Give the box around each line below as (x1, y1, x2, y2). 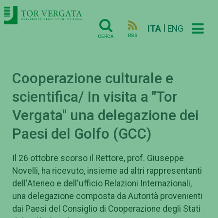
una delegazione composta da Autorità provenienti (12, 191, 202, 201)
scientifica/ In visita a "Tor (12, 89, 178, 106)
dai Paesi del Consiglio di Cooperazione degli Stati (12, 203, 200, 214)
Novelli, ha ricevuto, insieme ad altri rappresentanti (12, 165, 202, 176)
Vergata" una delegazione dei (12, 107, 199, 124)
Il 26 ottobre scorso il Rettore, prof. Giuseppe (12, 153, 184, 163)
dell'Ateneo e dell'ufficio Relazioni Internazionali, (12, 178, 192, 188)
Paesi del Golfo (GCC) (12, 126, 151, 143)
